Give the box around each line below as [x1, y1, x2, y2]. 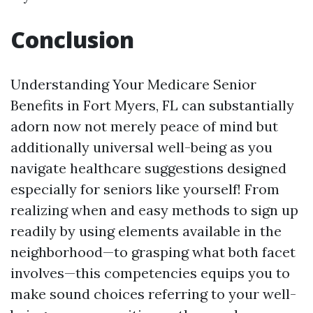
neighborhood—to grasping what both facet [10, 243, 296, 261]
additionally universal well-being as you [10, 138, 272, 156]
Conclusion [10, 24, 134, 54]
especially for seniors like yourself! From [10, 180, 279, 198]
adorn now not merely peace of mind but [10, 117, 278, 135]
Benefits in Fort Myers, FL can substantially [10, 96, 294, 114]
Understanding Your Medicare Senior [10, 75, 256, 93]
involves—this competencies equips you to [10, 264, 290, 282]
